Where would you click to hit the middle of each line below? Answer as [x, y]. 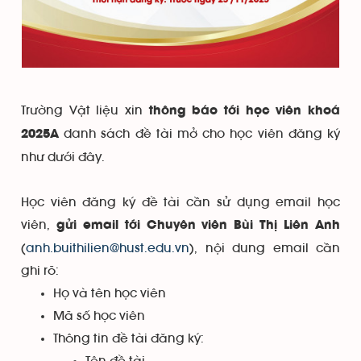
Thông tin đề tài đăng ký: [129, 339]
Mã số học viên [99, 316]
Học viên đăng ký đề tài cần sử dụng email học [180, 203]
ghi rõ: [40, 271]
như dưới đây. [63, 158]
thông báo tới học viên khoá [245, 112]
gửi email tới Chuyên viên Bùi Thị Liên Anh [198, 226]
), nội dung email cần [265, 249]
